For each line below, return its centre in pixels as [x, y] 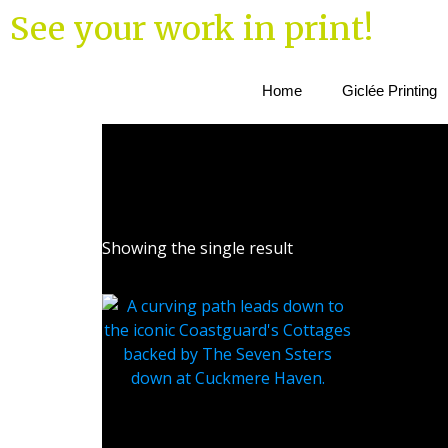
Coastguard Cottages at [228, 423]
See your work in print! [191, 29]
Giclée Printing [389, 90]
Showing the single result [197, 248]
